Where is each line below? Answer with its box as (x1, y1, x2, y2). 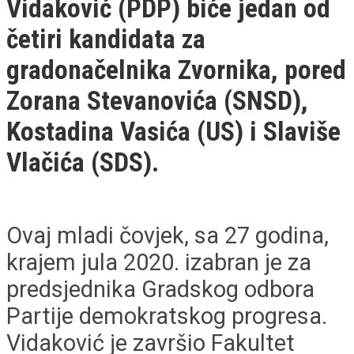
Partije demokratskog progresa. (6, 302, 327, 330)
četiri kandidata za (6, 23, 205, 55)
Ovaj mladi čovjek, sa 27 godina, (6, 221, 329, 249)
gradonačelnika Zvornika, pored (6, 54, 346, 85)
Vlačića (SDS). (6, 146, 159, 178)
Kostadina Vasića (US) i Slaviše (6, 115, 341, 147)
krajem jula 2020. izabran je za (6, 248, 311, 276)
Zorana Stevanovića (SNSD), (6, 85, 308, 116)
